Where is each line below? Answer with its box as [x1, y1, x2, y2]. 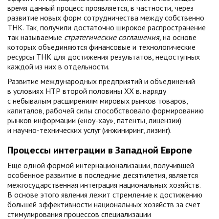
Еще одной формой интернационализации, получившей [7, 160, 194, 170]
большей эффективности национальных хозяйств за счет [7, 199, 200, 209]
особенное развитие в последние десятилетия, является [7, 170, 198, 180]
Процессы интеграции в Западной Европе [7, 144, 192, 156]
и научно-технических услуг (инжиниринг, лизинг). [7, 125, 172, 135]
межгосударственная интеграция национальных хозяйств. [7, 180, 200, 190]
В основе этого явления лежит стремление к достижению [7, 190, 202, 199]
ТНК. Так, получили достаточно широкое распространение [7, 22, 206, 32]
